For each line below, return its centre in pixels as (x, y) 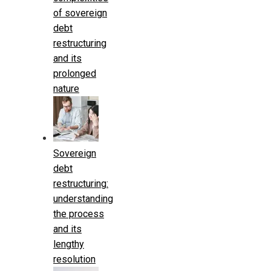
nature (66, 88)
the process (79, 214)
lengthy (69, 244)
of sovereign (80, 13)
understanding (83, 198)
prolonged (75, 73)
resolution (74, 259)
